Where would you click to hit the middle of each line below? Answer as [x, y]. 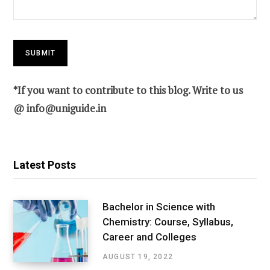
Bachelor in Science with [159, 206]
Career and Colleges [149, 237]
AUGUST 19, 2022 [138, 256]
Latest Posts [45, 165]
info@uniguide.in [66, 108]
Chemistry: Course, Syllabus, [168, 221]
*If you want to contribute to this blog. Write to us [128, 90]
